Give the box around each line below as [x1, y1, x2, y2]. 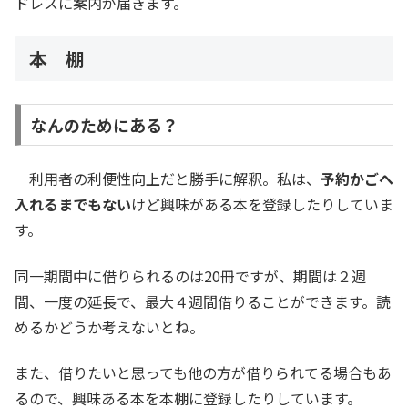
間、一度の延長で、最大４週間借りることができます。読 [15, 290, 391, 312]
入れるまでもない [15, 193, 131, 216]
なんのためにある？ [30, 112, 178, 137]
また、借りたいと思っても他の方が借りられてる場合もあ [15, 362, 392, 384]
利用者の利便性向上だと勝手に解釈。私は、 [15, 168, 321, 190]
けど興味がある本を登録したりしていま [131, 193, 393, 216]
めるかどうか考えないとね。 [15, 315, 204, 338]
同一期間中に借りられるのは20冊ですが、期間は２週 [15, 264, 366, 287]
